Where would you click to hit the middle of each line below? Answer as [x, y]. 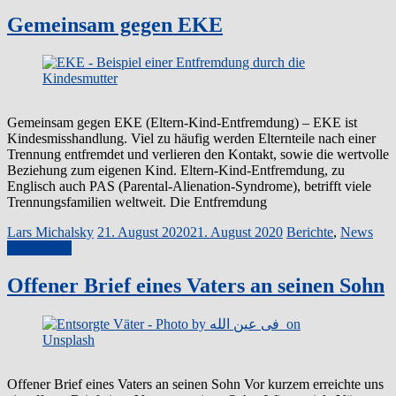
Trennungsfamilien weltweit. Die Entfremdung [137, 202]
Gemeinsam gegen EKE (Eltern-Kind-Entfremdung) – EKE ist [182, 123]
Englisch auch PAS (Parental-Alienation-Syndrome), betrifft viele [189, 187]
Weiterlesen [39, 248]
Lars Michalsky [50, 232]
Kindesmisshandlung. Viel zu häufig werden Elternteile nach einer [191, 139]
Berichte [310, 232]
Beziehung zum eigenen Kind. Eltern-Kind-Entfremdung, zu [176, 171]
